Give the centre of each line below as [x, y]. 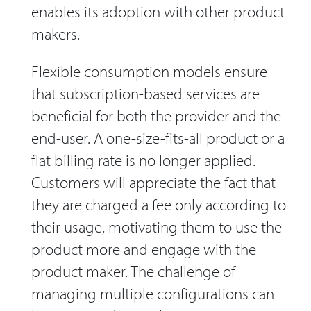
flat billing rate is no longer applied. [143, 160]
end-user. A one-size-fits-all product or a [158, 138]
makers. [56, 33]
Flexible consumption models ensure [149, 72]
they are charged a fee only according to [159, 205]
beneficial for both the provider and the [156, 116]
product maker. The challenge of [133, 271]
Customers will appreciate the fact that [153, 183]
